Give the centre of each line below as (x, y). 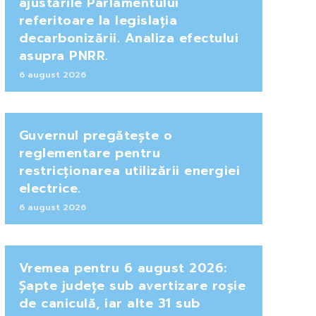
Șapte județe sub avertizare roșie (132, 285)
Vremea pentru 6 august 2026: (123, 268)
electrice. (50, 188)
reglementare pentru (90, 153)
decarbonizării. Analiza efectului (129, 38)
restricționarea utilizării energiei (129, 170)
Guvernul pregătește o (96, 135)
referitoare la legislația (98, 20)
